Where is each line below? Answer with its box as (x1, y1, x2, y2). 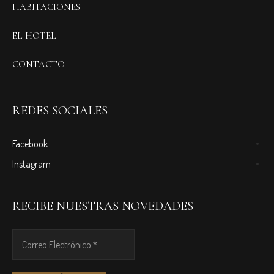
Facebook (12, 137, 48, 150)
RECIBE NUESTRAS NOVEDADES (12, 198, 194, 213)
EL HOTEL (12, 29, 57, 41)
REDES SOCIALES (12, 103, 108, 118)
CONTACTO (12, 58, 65, 70)
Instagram (12, 157, 51, 170)
